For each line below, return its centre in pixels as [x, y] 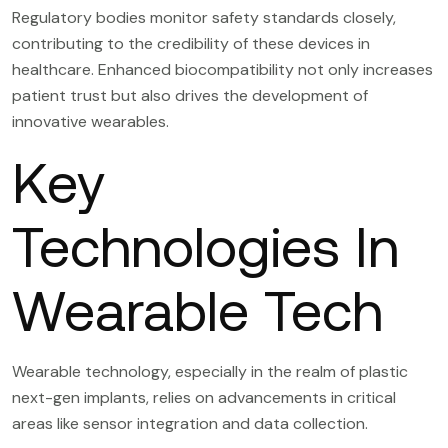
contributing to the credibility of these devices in [191, 43]
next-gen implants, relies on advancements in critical [204, 397]
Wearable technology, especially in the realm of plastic [210, 371]
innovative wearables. [90, 121]
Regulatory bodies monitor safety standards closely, [204, 17]
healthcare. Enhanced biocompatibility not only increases [222, 69]
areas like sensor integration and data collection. [190, 423]
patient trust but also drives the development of [190, 95]
